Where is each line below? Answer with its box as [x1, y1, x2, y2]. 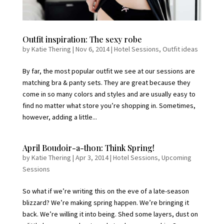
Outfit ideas [162, 44, 198, 53]
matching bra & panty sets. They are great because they [22, 77, 190, 87]
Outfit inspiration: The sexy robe [22, 33, 142, 44]
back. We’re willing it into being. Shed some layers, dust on [22, 209, 198, 218]
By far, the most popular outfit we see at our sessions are [22, 66, 195, 75]
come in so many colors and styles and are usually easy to [22, 89, 195, 98]
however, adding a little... [22, 112, 97, 121]
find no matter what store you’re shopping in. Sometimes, [22, 100, 195, 110]
